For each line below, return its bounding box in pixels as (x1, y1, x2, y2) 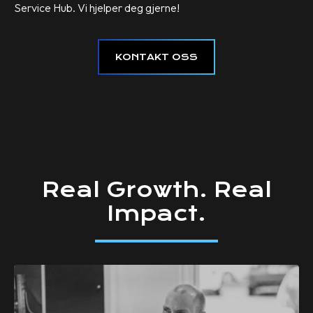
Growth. (105, 177, 208, 203)
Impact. (107, 201, 206, 226)
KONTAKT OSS (115, 51, 198, 62)
